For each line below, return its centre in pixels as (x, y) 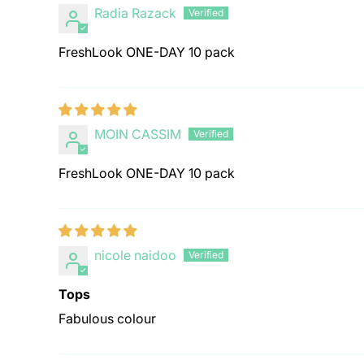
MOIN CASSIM (138, 134)
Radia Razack (135, 13)
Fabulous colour (107, 319)
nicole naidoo (135, 256)
